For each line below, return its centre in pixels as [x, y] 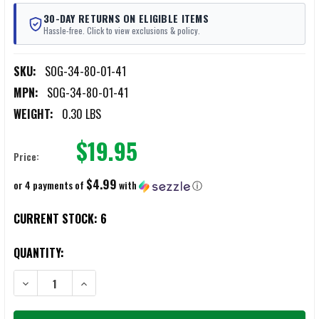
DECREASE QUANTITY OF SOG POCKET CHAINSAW [126, 282]
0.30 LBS [82, 114]
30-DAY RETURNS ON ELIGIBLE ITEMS [126, 19]
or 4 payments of [50, 185]
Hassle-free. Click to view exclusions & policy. [122, 31]
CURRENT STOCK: [57, 219]
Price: [26, 157]
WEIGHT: [33, 114]
